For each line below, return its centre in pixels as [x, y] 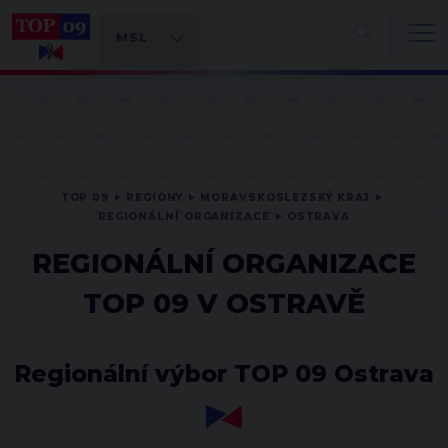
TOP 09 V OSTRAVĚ [224, 303]
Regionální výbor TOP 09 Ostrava [224, 373]
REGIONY [155, 197]
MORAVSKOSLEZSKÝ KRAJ [285, 197]
